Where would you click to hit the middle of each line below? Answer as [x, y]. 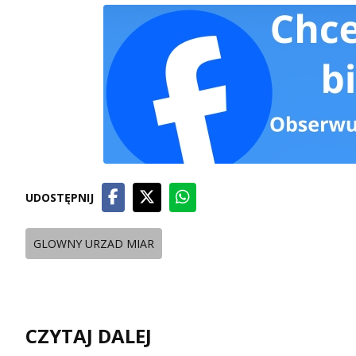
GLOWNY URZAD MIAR [94, 244]
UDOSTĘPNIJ [60, 197]
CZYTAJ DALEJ [89, 336]
